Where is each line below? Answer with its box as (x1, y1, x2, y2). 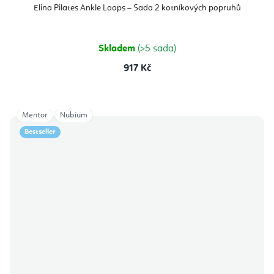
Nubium (60, 111, 87, 120)
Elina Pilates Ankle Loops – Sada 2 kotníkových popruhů (33, 4, 241, 13)
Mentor (22, 111, 48, 120)
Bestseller (24, 128, 56, 136)
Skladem (98, 44, 138, 54)
